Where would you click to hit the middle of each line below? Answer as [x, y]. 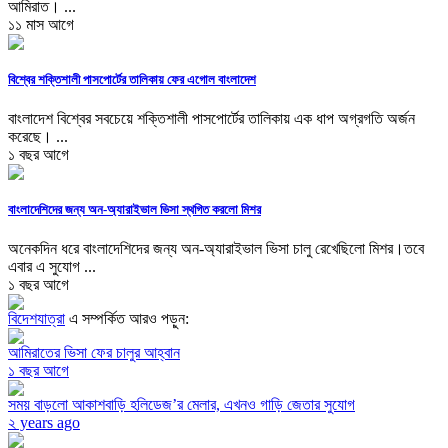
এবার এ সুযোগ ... [52, 267]
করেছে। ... [38, 136]
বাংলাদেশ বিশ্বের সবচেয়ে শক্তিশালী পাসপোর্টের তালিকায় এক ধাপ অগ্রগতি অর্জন [211, 118]
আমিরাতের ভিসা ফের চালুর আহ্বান [94, 353]
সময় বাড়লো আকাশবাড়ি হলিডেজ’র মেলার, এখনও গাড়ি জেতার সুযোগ [181, 405]
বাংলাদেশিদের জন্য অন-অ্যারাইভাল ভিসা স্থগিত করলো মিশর [134, 210]
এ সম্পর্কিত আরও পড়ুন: [127, 319]
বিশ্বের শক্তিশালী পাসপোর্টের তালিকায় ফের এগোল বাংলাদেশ [132, 79]
